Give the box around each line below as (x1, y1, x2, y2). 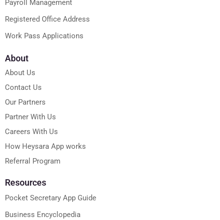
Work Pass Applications (5, 31, 83, 41)
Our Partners (5, 98, 46, 107)
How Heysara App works (5, 142, 86, 151)
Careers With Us (5, 127, 58, 137)
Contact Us (5, 83, 42, 92)
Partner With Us (5, 112, 56, 122)
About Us (5, 68, 35, 78)
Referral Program (5, 157, 60, 166)
